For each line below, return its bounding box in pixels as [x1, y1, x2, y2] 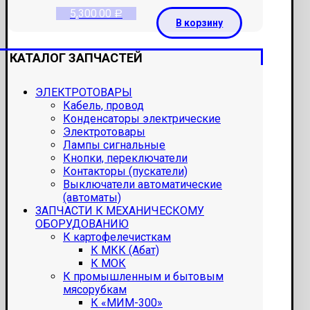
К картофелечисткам [63, 230, 171, 244]
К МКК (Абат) [91, 244, 159, 257]
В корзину [176, 17, 224, 29]
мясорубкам [63, 283, 127, 297]
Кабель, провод [63, 99, 144, 113]
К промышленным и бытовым [63, 270, 224, 284]
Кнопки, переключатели [63, 152, 188, 165]
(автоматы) [63, 191, 121, 205]
